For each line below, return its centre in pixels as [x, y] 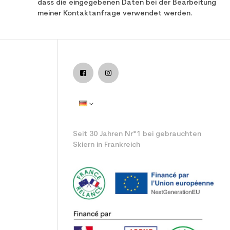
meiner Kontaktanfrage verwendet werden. [115, 13]
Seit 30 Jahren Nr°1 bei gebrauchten [137, 134]
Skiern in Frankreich [107, 145]
